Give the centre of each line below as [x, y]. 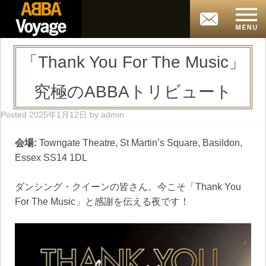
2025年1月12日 [58, 115]
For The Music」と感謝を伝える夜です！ [102, 202]
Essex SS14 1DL [51, 158]
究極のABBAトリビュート [133, 92]
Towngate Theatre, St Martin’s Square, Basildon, [140, 143]
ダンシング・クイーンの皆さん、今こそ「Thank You [128, 187]
